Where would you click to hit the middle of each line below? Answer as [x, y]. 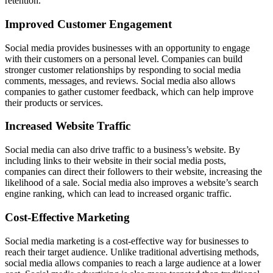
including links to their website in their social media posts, [115, 161]
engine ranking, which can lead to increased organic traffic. [118, 194]
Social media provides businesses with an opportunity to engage [127, 48]
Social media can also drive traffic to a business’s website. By [122, 150]
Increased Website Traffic [68, 126]
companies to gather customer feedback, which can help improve [129, 91]
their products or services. [54, 102]
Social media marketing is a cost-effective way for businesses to [127, 241]
